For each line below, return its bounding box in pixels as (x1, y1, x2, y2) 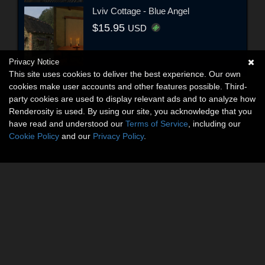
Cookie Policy (9, 131, 59, 141)
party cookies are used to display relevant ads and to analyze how (9, 94, 256, 104)
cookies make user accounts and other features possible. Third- (9, 82, 247, 91)
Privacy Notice (9, 57, 59, 66)
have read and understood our (9, 119, 125, 128)
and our (59, 131, 93, 141)
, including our (188, 119, 241, 128)
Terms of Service (125, 119, 188, 128)
